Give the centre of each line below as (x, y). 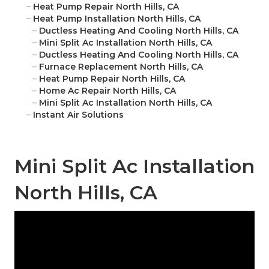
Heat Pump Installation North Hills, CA (117, 19)
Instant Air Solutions (78, 115)
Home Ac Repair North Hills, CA (107, 91)
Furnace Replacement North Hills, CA (121, 67)
